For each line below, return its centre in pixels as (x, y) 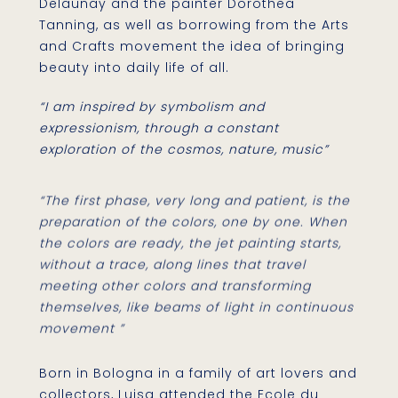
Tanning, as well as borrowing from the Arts (195, 25)
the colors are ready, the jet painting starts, (191, 234)
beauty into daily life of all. (135, 68)
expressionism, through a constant (159, 128)
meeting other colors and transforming (175, 277)
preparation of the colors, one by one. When (194, 213)
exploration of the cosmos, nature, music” (184, 150)
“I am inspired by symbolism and (152, 107)
